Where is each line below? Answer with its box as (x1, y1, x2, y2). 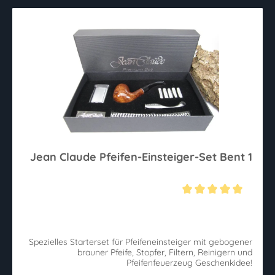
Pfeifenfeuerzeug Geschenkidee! (195, 257, 252, 269)
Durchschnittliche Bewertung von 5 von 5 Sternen (22, 197, 217, 209)
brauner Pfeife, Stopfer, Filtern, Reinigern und (77, 247, 252, 258)
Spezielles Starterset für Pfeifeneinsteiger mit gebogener (29, 236, 252, 248)
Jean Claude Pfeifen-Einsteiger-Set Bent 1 (30, 149, 252, 164)
